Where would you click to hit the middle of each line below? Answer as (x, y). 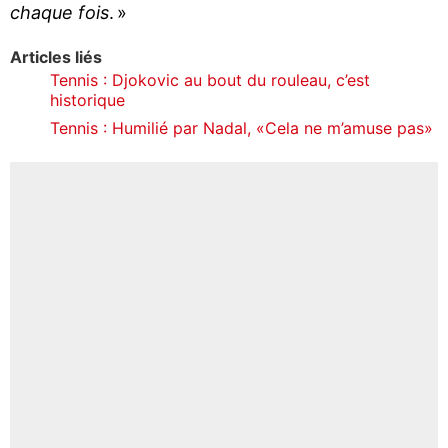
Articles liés (56, 56)
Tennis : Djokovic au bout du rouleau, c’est (210, 79)
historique (87, 99)
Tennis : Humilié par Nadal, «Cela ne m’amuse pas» (241, 127)
